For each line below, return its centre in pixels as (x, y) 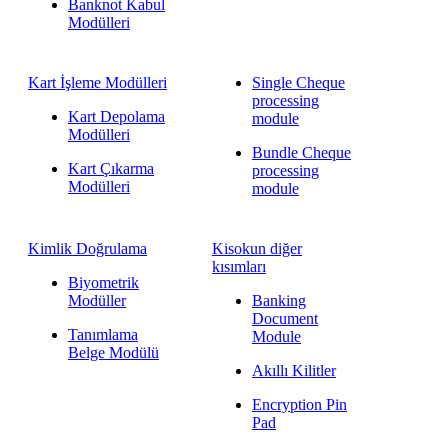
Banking (278, 300)
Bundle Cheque (301, 152)
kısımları (238, 266)
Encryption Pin (299, 404)
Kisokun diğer (256, 248)
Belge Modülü (113, 352)
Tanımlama (103, 334)
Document (284, 318)
